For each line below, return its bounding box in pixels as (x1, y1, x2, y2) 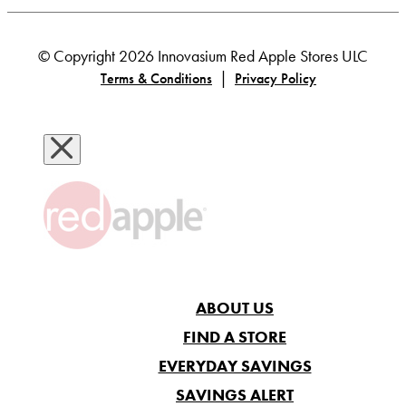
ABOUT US (196, 296, 274, 318)
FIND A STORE (183, 325, 286, 347)
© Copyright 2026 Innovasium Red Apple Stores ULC (38, 45, 368, 66)
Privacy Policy (235, 68, 316, 88)
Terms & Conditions (101, 68, 212, 88)
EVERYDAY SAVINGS (158, 354, 312, 376)
